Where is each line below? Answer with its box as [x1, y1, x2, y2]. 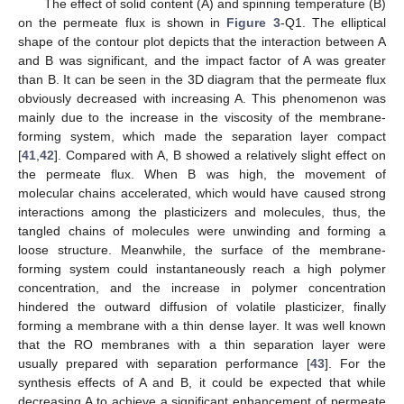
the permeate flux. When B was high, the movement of [18, 167, 386, 182]
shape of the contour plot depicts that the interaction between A [18, 34, 386, 50]
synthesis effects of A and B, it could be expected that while [18, 375, 386, 390]
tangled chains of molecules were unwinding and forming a [18, 224, 386, 239]
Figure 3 [226, 15, 280, 31]
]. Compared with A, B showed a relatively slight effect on [54, 148, 386, 163]
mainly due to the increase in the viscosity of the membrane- [18, 110, 386, 125]
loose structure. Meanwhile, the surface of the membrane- [18, 243, 386, 258]
